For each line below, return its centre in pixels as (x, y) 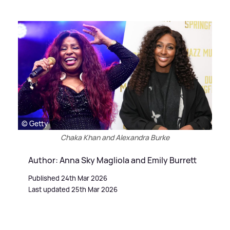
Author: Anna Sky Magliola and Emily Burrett (112, 160)
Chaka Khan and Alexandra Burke (115, 138)
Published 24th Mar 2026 (68, 178)
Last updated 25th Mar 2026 (73, 190)
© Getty (35, 124)
